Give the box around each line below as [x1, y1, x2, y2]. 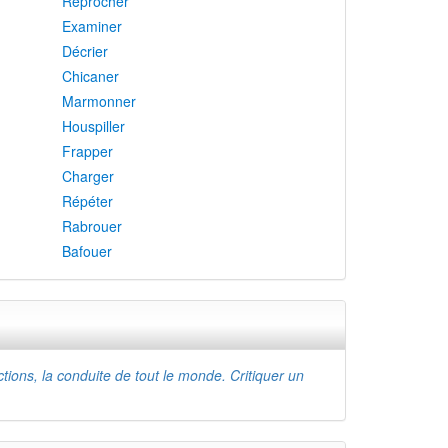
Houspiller [62, 116, 125, 136]
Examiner [62, 16, 122, 36]
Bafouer [62, 241, 112, 261]
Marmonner [62, 91, 136, 111]
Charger [62, 166, 114, 186]
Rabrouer [62, 216, 122, 236]
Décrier [62, 41, 108, 61]
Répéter [62, 191, 113, 211]
